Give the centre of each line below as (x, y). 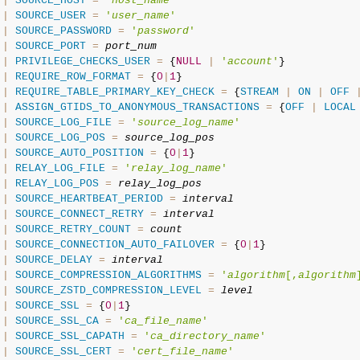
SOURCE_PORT (50, 46)
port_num (131, 46)
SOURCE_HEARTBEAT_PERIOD (89, 199)
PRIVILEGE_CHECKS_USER (82, 61)
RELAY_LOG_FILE (60, 168)
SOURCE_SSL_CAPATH (70, 336)
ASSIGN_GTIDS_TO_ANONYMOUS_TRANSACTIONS (137, 107)
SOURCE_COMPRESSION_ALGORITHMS (108, 275)
